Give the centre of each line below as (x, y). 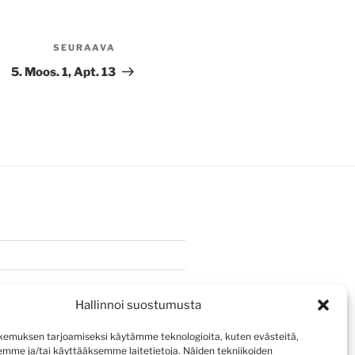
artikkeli (140, 69)
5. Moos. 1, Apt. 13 (63, 73)
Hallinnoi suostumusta (139, 305)
